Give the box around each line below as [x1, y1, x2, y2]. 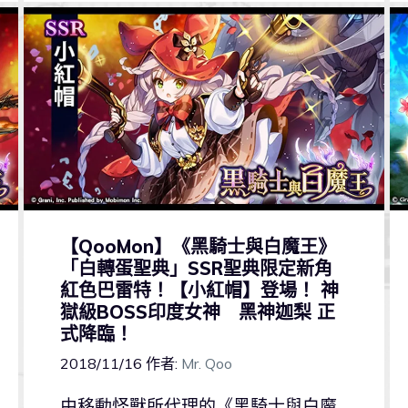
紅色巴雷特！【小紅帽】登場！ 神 [59, 278, 339, 301]
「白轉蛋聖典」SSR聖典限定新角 [59, 256, 332, 280]
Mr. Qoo [180, 354, 232, 373]
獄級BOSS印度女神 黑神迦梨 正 [59, 300, 335, 323]
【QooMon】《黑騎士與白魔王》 [59, 234, 336, 258]
